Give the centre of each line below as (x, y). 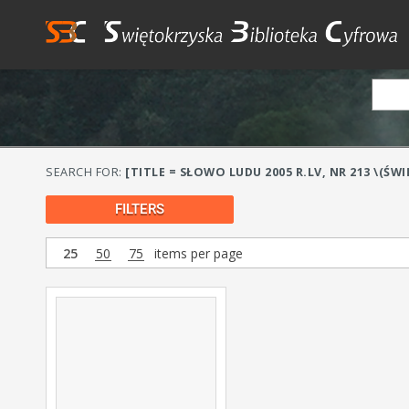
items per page (197, 253)
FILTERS (140, 209)
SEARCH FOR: (85, 172)
